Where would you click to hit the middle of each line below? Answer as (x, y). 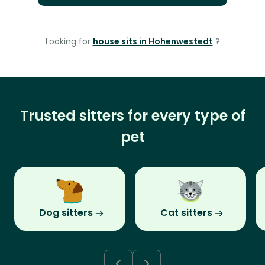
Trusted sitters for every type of (132, 116)
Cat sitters (186, 213)
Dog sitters (66, 213)
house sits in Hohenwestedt (153, 42)
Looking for (69, 42)
